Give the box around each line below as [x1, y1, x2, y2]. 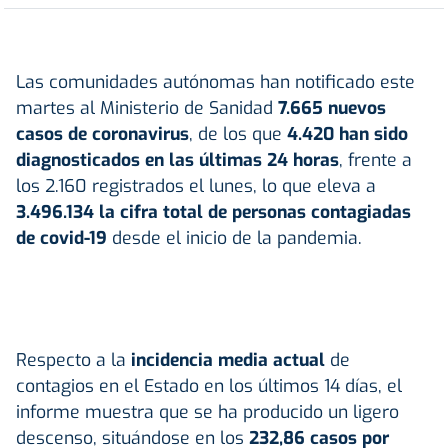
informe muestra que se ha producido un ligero [16, 400, 399, 425]
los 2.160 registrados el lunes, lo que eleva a [16, 174, 376, 199]
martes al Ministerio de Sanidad [16, 96, 278, 121]
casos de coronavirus [16, 122, 189, 147]
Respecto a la [16, 348, 131, 373]
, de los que [189, 122, 287, 147]
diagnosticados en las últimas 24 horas [16, 148, 339, 173]
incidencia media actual [131, 348, 325, 373]
